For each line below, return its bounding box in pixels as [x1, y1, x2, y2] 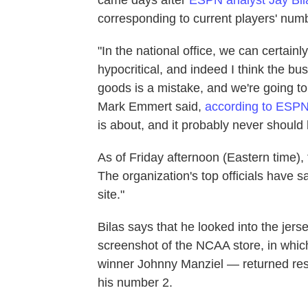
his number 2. [98, 275, 173, 289]
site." [98, 187, 124, 201]
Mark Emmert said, [98, 99, 205, 113]
